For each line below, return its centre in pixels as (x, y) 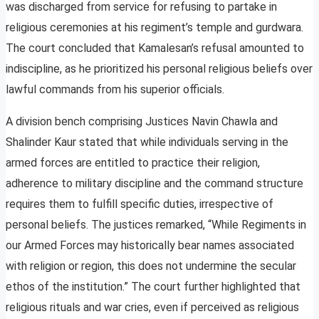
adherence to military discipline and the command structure (155, 184)
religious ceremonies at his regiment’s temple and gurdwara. (155, 28)
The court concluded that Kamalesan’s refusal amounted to (155, 48)
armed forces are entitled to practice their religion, (133, 163)
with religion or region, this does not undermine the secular (151, 266)
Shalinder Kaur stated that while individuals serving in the (147, 142)
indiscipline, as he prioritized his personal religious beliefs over (159, 69)
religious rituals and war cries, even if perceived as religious (152, 308)
